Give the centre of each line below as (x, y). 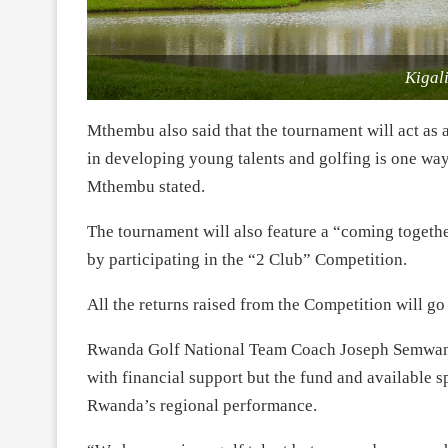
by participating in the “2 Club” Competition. (247, 259)
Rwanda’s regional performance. (202, 405)
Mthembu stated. (146, 186)
